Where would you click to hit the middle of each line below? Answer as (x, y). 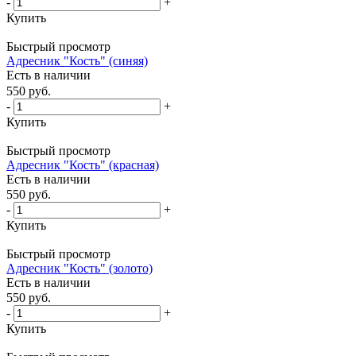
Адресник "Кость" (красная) (83, 164)
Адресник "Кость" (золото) (79, 269)
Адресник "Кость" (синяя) (77, 61)
